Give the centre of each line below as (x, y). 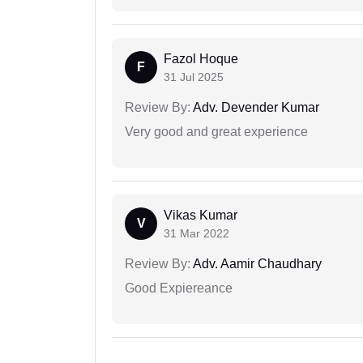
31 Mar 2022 (196, 234)
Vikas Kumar (201, 216)
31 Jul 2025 (194, 77)
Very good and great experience (216, 132)
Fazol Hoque (201, 59)
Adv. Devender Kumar (255, 108)
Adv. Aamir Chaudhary (256, 264)
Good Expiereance (179, 288)
